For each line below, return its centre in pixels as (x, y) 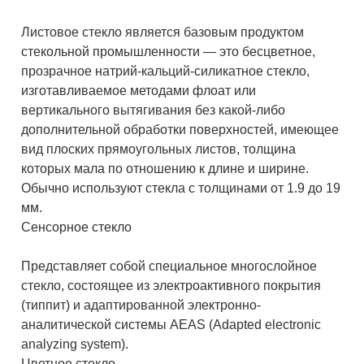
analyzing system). (75, 344)
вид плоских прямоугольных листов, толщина (159, 149)
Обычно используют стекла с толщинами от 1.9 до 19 (181, 188)
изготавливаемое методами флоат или (139, 91)
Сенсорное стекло (77, 227)
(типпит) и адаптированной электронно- (141, 305)
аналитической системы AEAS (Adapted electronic (171, 325)
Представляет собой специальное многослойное (169, 266)
